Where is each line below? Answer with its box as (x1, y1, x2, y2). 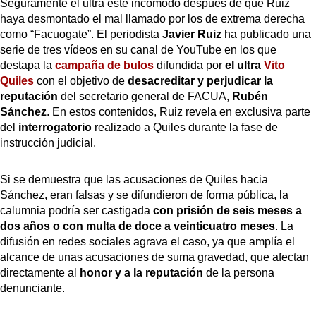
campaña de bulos (55, 59, 157, 71)
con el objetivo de (37, 74, 128, 87)
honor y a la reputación (80, 266, 203, 279)
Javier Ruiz (162, 28, 221, 40)
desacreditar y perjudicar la (128, 74, 273, 87)
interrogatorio (18, 121, 92, 133)
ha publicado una (221, 28, 311, 40)
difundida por (157, 59, 225, 71)
